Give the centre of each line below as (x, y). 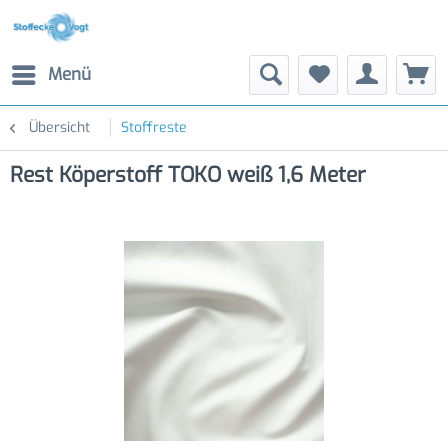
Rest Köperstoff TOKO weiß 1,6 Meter (188, 175)
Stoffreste (154, 127)
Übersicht (59, 127)
